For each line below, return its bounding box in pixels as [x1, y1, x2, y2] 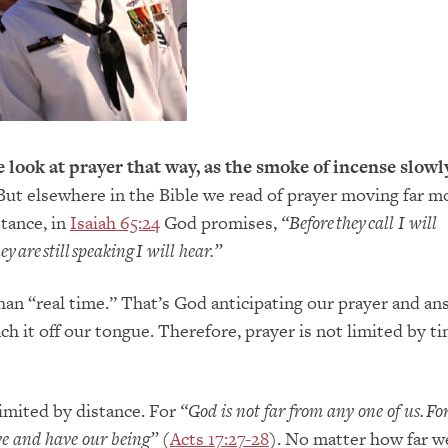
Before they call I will [288, 210, 437, 236]
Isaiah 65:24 [69, 210, 160, 236]
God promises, [159, 210, 281, 236]
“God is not [179, 398, 260, 424]
